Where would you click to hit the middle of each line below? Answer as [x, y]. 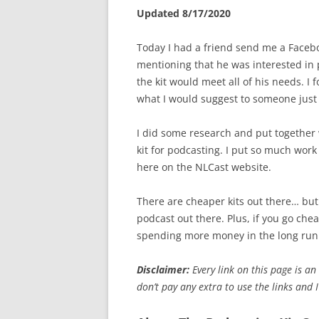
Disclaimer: [163, 270]
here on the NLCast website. [204, 167]
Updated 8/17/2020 [184, 13]
